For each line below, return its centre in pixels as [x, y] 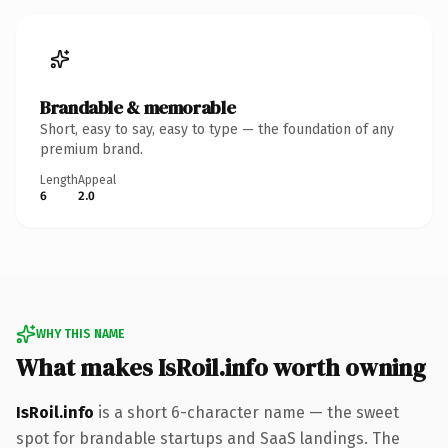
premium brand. [91, 149]
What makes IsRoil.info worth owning [221, 367]
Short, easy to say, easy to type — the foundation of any [217, 129]
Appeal [97, 179]
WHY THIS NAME [80, 333]
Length [59, 179]
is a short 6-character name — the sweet [246, 412]
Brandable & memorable [138, 107]
